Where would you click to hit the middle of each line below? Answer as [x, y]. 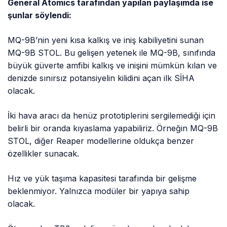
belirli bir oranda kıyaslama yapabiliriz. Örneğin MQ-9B [113, 128]
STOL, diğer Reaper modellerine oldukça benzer [101, 141]
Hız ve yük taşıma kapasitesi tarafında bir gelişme [102, 178]
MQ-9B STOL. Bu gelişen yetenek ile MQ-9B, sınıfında [112, 52]
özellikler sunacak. [44, 153]
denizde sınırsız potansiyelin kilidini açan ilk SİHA [101, 78]
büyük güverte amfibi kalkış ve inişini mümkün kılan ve [112, 65]
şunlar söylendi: [40, 15]
